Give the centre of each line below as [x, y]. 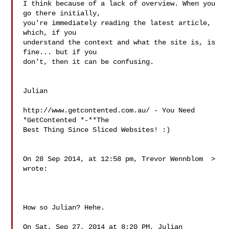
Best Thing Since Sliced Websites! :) [97, 130]
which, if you [52, 33]
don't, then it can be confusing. [89, 62]
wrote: [36, 169]
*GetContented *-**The [68, 120]
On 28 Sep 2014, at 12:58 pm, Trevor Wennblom [115, 159]
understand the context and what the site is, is [119, 42]
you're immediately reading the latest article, [117, 23]
